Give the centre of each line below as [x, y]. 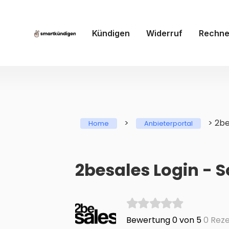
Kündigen [111, 33]
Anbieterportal [168, 124]
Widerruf [164, 33]
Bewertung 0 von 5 [164, 220]
